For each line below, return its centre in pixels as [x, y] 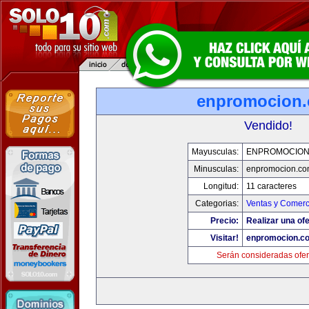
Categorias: [217, 203]
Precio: [224, 221]
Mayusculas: [215, 152]
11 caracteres [271, 186]
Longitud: [221, 186]
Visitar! [224, 238]
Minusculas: [216, 169]
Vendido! [268, 126]
